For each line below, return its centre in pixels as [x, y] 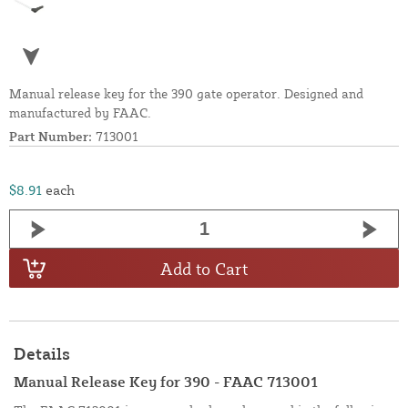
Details [42, 354]
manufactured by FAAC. [80, 113]
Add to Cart [204, 268]
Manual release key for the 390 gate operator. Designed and [186, 94]
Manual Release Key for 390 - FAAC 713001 [166, 382]
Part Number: [51, 137]
